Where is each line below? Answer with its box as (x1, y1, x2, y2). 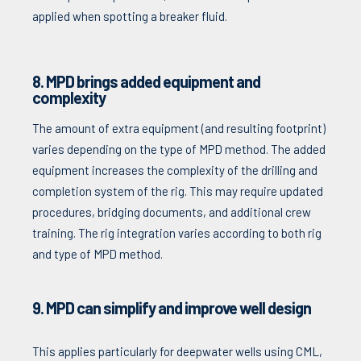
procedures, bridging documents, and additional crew (32, 205, 311, 220)
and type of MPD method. (32, 247, 163, 262)
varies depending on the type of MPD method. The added (32, 142, 326, 157)
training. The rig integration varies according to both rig (32, 226, 322, 241)
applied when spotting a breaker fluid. (32, 9, 227, 24)
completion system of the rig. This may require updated (32, 184, 323, 199)
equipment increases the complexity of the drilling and (32, 163, 317, 178)
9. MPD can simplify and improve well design (32, 298, 311, 318)
